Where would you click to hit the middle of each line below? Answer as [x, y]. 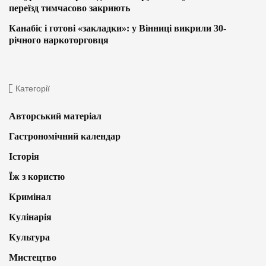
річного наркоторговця [59, 40]
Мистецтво [33, 258]
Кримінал [30, 197]
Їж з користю [37, 177]
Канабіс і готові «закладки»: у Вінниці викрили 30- [118, 28]
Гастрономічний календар [65, 137]
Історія [24, 157]
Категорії [33, 89]
